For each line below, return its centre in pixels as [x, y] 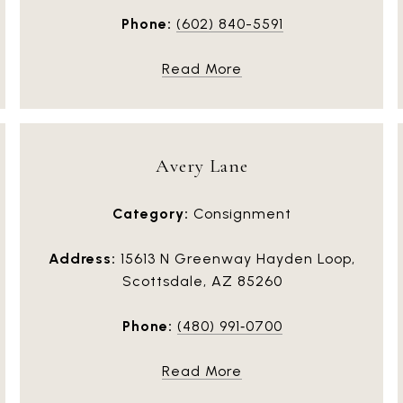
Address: [82, 258]
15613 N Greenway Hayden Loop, [236, 258]
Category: [151, 213]
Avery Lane [202, 166]
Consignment [240, 213]
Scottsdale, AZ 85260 [202, 281]
